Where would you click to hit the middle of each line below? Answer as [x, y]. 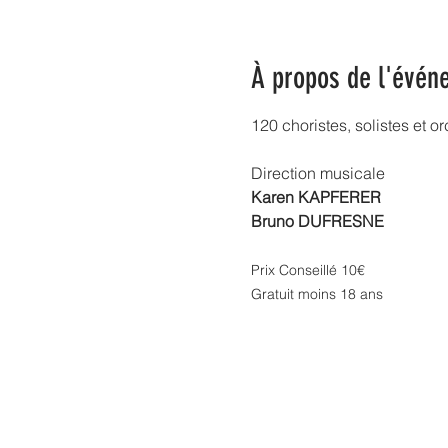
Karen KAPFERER [315, 197]
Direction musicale [317, 173]
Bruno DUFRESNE [317, 221]
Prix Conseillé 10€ [307, 270]
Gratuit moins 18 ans [316, 294]
